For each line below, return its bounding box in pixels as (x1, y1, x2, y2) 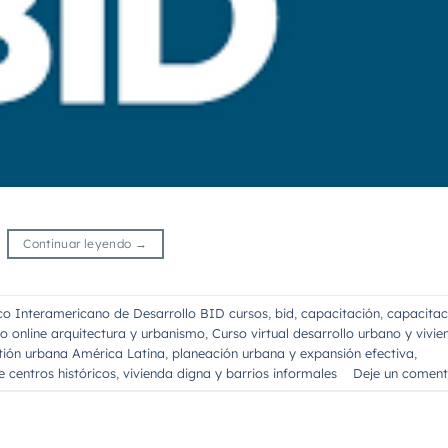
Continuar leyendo (23, 236, 135, 252)
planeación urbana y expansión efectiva (172, 344, 414, 361)
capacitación (301, 304, 380, 321)
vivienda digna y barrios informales (123, 364, 337, 381)
